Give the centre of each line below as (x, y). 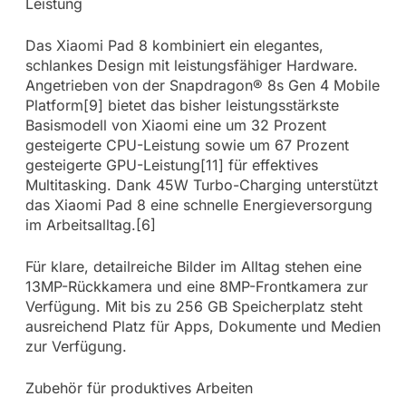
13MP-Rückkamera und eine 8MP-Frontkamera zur (196, 287)
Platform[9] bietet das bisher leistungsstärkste (182, 106)
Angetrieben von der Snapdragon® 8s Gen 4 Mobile (202, 86)
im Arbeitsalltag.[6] (90, 225)
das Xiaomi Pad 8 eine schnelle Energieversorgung (198, 205)
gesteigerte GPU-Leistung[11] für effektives (171, 165)
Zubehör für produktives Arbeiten (139, 388)
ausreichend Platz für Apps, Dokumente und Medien (203, 327)
